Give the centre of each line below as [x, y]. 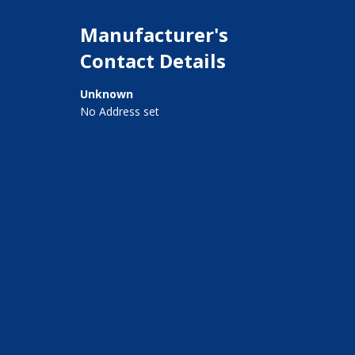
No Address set [119, 112]
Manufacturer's [154, 35]
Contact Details [153, 61]
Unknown [106, 94]
